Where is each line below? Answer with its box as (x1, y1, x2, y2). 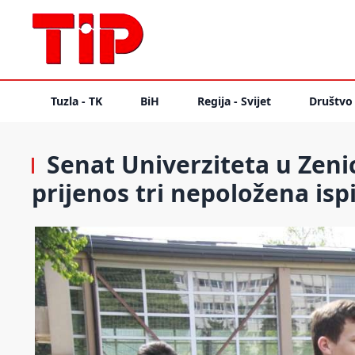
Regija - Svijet (197, 94, 271, 109)
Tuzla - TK (51, 94, 102, 109)
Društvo (309, 94, 353, 109)
